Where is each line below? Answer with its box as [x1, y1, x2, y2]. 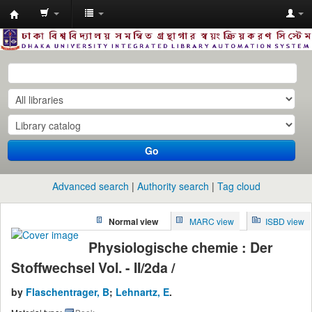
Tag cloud [217, 178, 260, 193]
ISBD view [265, 214, 305, 227]
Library [10, 60, 57, 80]
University [10, 40, 77, 60]
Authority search [136, 178, 209, 193]
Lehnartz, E [116, 285, 169, 299]
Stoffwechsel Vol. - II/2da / [11, 258, 175, 278]
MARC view [189, 214, 234, 227]
